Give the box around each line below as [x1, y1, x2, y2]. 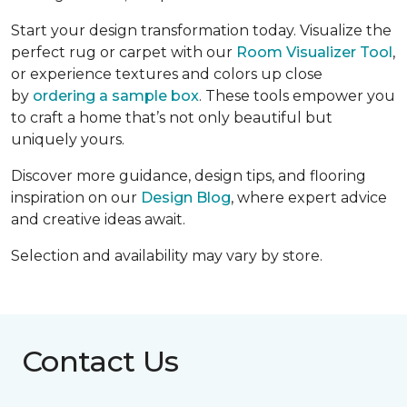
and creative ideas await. [11, 210, 185, 228]
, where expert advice [231, 188, 387, 206]
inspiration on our [11, 188, 141, 206]
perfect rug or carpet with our [11, 43, 236, 61]
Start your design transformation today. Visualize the [11, 21, 392, 39]
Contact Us [22, 342, 179, 379]
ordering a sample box [33, 86, 199, 104]
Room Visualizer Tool [236, 43, 392, 61]
